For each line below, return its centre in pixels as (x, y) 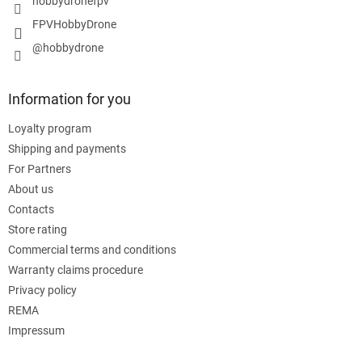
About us (31, 189)
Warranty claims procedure (76, 269)
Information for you (69, 99)
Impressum (36, 330)
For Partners (40, 168)
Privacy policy (42, 290)
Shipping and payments (67, 148)
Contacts (31, 209)
